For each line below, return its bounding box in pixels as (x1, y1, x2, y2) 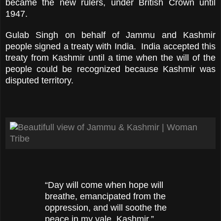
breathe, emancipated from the (45, 191, 166, 202)
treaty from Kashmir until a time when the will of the (5, 53, 216, 63)
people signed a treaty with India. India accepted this (5, 41, 216, 52)
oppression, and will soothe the (45, 203, 167, 213)
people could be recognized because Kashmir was (5, 64, 216, 74)
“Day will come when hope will (45, 180, 163, 190)
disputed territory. (5, 75, 74, 86)
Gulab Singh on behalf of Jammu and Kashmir (5, 30, 216, 40)
